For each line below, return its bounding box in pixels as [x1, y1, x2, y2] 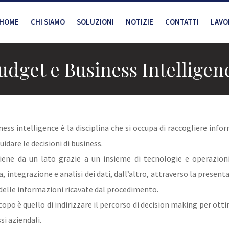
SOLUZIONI [77, 17, 114, 27]
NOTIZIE [126, 17, 153, 27]
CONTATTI [165, 17, 199, 27]
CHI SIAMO [31, 17, 65, 27]
